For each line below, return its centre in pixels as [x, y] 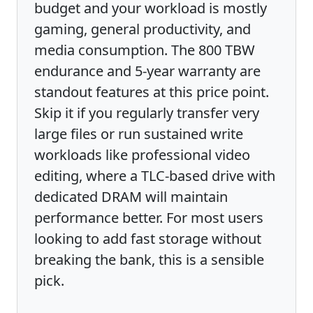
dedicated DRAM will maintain [131, 196]
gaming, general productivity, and [143, 29]
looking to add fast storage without [148, 238]
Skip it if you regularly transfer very [147, 112]
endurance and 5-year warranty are [147, 71]
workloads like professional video [142, 154]
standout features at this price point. [152, 92]
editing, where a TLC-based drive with [155, 175]
